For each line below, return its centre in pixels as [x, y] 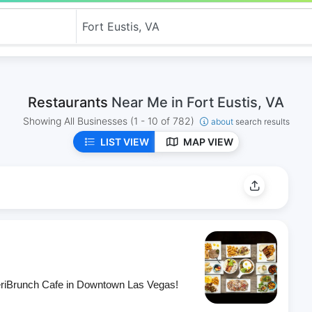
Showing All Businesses [76, 121]
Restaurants [70, 102]
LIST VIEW [124, 142]
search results [262, 122]
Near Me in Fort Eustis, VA [198, 102]
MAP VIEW [208, 142]
